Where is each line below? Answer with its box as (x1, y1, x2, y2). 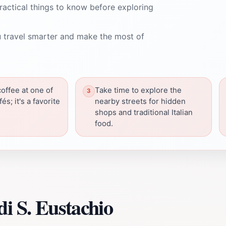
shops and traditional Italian (95, 107, 193, 117)
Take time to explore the (95, 85, 182, 95)
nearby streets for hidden (95, 96, 186, 106)
